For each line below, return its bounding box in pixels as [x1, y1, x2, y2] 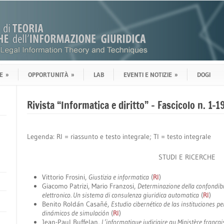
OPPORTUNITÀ [28, 70, 68, 78]
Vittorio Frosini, [42, 172, 88, 181]
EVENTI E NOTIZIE [123, 70, 172, 78]
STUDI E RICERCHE [158, 152, 215, 161]
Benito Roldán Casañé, [42, 199, 111, 208]
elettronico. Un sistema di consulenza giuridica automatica [42, 190, 199, 199]
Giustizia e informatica [88, 172, 149, 181]
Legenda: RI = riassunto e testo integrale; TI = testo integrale [27, 132, 211, 141]
